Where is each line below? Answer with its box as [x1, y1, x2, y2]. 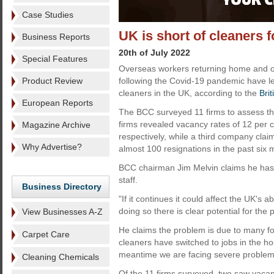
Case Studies [22, 10, 73, 20]
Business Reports [22, 32, 90, 42]
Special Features [22, 54, 87, 64]
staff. [119, 175, 138, 185]
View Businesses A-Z [22, 207, 103, 217]
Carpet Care [22, 229, 70, 239]
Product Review [22, 76, 83, 86]
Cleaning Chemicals [22, 252, 99, 262]
